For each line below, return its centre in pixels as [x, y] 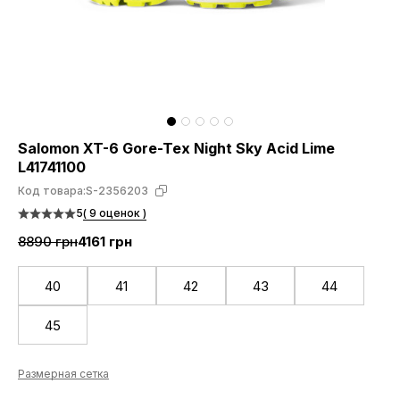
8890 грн [48, 242]
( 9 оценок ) [115, 213]
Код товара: [52, 191]
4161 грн [105, 242]
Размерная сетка [63, 374]
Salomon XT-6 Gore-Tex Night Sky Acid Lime [176, 148]
